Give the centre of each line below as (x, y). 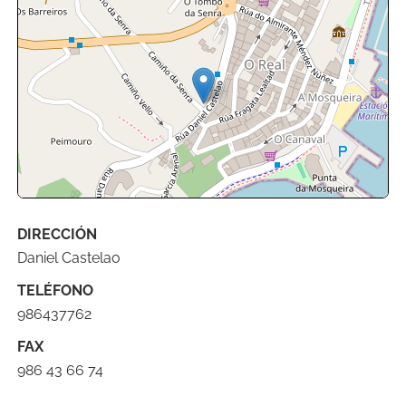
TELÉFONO (56, 290)
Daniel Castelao (69, 258)
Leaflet (225, 256)
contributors (355, 256)
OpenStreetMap (293, 256)
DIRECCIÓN (58, 234)
